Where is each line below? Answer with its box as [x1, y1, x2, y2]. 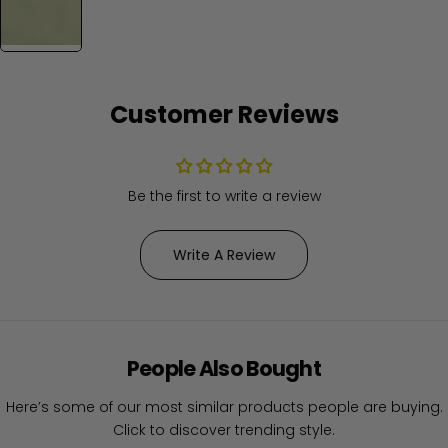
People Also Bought [126, 354, 322, 384]
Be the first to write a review [127, 186, 321, 207]
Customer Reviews [109, 98, 339, 132]
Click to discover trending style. [113, 420, 335, 441]
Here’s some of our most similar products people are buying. [5, 397, 443, 418]
